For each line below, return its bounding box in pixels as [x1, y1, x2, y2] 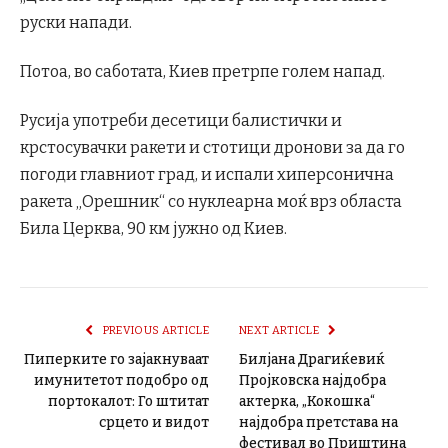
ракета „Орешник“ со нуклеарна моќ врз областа [20, 192, 402, 212]
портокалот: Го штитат [48, 393, 209, 411]
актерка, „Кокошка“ [239, 393, 375, 411]
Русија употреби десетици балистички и [20, 111, 342, 131]
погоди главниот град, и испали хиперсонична [20, 165, 394, 185]
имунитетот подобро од [34, 372, 209, 390]
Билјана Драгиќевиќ [239, 351, 385, 369]
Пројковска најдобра [239, 372, 386, 390]
